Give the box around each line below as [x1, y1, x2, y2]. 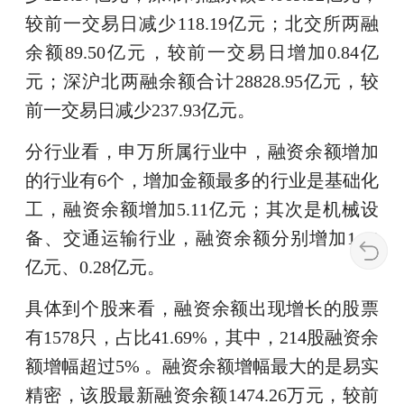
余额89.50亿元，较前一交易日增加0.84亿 [24, 42, 380, 63]
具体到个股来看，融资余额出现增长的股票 [24, 298, 380, 319]
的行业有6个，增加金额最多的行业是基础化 [24, 170, 380, 191]
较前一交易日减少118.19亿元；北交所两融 [24, 14, 380, 34]
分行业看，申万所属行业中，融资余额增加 [24, 142, 380, 162]
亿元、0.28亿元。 [24, 257, 165, 278]
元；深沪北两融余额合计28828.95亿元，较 [24, 71, 380, 92]
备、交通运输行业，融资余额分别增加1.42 [24, 228, 380, 249]
